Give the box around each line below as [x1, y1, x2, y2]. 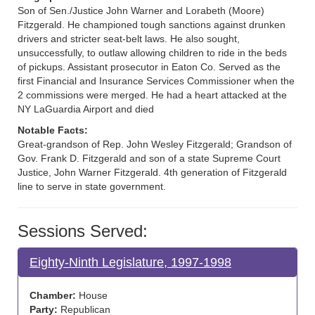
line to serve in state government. [18, 181, 166, 192]
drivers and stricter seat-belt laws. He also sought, [18, 33, 240, 44]
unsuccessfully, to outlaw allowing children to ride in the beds [18, 47, 287, 58]
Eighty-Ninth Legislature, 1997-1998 [30, 255, 231, 269]
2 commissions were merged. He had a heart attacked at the [18, 89, 287, 101]
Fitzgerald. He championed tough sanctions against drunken [18, 19, 285, 30]
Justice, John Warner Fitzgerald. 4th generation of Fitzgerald [18, 167, 287, 178]
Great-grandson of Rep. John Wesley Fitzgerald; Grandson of [18, 139, 292, 150]
